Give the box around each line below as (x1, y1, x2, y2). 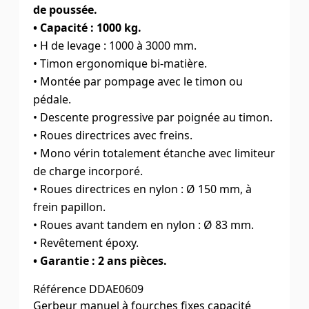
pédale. (33, 91, 71, 107)
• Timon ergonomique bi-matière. (33, 55, 207, 71)
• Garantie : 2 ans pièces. (33, 252, 167, 268)
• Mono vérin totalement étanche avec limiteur (33, 145, 275, 161)
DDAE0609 (89, 281, 143, 297)
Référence (33, 281, 86, 297)
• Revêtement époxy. (33, 235, 139, 250)
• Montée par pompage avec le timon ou (33, 73, 243, 89)
